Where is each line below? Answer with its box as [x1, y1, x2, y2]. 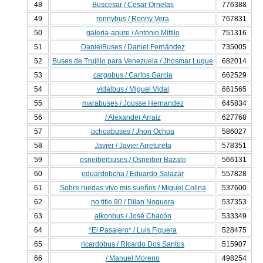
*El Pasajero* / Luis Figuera [89, 226, 177, 235]
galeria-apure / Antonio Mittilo [86, 29, 180, 38]
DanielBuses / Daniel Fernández [80, 43, 185, 52]
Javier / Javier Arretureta [94, 141, 171, 150]
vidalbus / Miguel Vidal [96, 85, 169, 94]
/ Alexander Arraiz [104, 113, 161, 122]
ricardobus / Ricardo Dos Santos [81, 240, 185, 249]
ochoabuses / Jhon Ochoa [91, 127, 175, 136]
